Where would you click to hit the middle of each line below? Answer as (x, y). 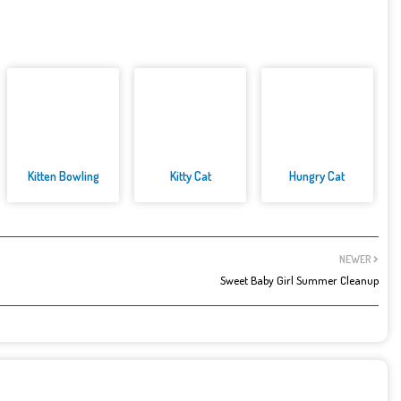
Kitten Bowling (63, 176)
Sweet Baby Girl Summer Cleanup (299, 281)
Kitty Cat (190, 176)
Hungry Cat (317, 176)
